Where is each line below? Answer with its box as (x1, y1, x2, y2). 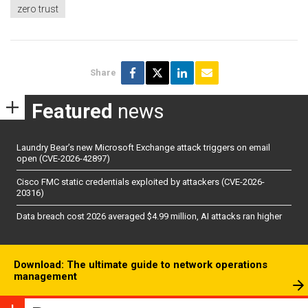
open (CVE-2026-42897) (16, 153, 110, 164)
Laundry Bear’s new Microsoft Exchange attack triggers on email (16, 142, 270, 153)
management (14, 270, 77, 283)
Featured (32, 100, 113, 124)
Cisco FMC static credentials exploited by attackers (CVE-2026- (16, 177, 265, 188)
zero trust (17, 3, 58, 15)
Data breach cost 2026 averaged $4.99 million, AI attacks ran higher (16, 211, 282, 222)
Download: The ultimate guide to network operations (14, 258, 267, 272)
